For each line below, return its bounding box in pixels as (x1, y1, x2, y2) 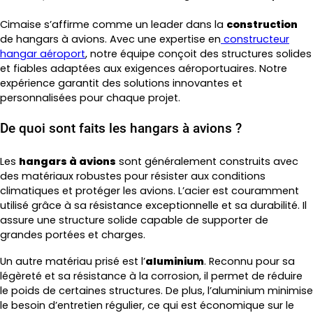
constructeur (221, 32, 289, 47)
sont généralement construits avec (116, 154, 298, 168)
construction (226, 17, 298, 32)
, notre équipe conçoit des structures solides (85, 47, 312, 61)
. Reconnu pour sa (204, 254, 295, 269)
